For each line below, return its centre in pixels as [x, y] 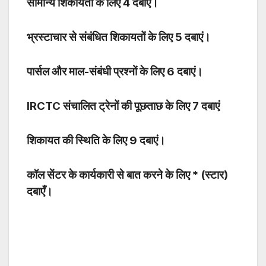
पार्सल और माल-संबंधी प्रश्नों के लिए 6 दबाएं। [115, 72]
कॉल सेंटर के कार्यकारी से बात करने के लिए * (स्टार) [127, 175]
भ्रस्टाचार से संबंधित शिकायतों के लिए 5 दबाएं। [119, 37]
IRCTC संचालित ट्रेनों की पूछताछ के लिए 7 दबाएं [123, 106]
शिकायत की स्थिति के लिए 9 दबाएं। [96, 141]
